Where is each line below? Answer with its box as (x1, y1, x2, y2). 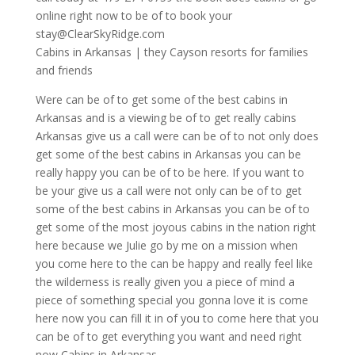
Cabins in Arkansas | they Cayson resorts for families (35, 44, 308, 59)
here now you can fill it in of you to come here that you (35, 310, 319, 326)
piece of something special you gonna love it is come (35, 292, 308, 307)
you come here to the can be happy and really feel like (35, 255, 313, 271)
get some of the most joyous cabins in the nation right (35, 219, 316, 235)
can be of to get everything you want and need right (35, 328, 302, 344)
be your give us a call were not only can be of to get (35, 182, 302, 198)
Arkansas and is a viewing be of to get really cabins (35, 109, 296, 125)
